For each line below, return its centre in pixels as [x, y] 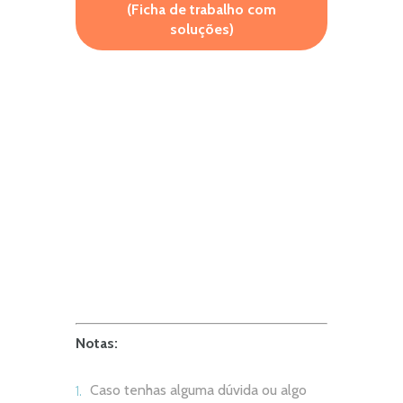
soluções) [201, 30]
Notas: [97, 343]
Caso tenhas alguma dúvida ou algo [198, 390]
